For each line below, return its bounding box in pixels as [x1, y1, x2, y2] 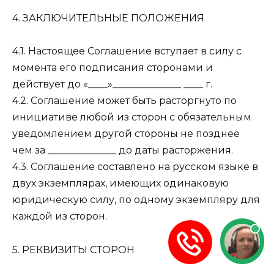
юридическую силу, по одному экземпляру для [12, 194, 260, 206]
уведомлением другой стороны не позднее [12, 128, 240, 140]
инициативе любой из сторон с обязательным [12, 111, 251, 124]
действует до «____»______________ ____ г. [12, 78, 212, 91]
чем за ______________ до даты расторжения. [12, 144, 233, 157]
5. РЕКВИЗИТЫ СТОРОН [12, 243, 135, 256]
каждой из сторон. [12, 210, 107, 223]
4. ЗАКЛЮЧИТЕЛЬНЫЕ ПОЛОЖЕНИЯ [12, 12, 204, 24]
